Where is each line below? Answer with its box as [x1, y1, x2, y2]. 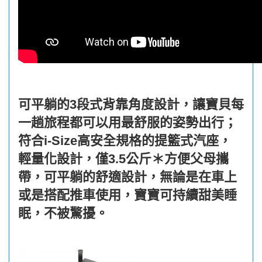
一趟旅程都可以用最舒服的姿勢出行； [18, 115, 237, 130]
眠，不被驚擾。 [18, 205, 108, 220]
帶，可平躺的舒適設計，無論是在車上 [18, 169, 237, 184]
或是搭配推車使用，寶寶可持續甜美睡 [18, 187, 237, 202]
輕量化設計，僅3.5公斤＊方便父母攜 [18, 151, 229, 166]
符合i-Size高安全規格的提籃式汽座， [18, 133, 232, 148]
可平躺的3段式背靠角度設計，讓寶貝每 [18, 96, 244, 112]
